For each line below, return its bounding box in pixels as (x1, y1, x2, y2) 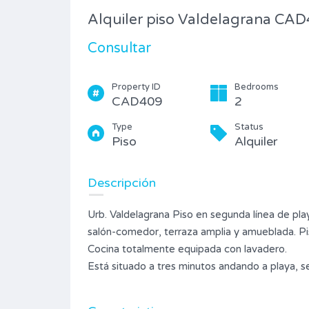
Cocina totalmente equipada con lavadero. (88, 243, 287, 256)
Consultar (88, 40, 151, 57)
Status (234, 121, 263, 133)
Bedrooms (234, 81, 279, 93)
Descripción (88, 175, 156, 191)
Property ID (112, 81, 161, 93)
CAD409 (112, 94, 162, 110)
